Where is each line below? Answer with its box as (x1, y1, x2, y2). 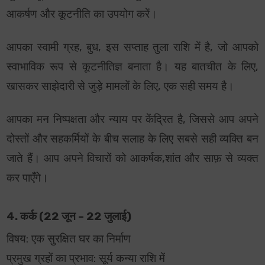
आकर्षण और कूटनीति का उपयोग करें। (7, 8, 158, 21)
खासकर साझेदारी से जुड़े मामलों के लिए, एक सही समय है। (7, 80, 235, 93)
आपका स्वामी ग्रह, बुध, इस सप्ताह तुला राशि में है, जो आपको (7, 41, 258, 54)
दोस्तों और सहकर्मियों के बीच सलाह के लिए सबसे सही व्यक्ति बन (7, 132, 258, 146)
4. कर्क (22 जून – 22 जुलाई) (7, 210, 132, 224)
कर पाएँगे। (7, 172, 49, 185)
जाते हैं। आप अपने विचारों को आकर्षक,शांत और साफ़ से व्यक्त (7, 152, 258, 166)
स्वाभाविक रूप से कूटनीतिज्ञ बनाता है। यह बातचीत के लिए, (7, 60, 258, 74)
